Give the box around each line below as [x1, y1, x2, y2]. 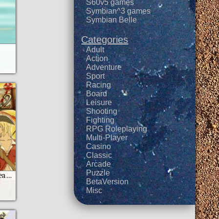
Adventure [86, 63, 122, 71]
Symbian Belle [86, 16, 137, 24]
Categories [81, 34, 129, 45]
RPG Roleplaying [86, 125, 148, 133]
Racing [86, 81, 111, 89]
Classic [86, 151, 112, 159]
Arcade [86, 160, 111, 168]
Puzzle [86, 169, 110, 177]
